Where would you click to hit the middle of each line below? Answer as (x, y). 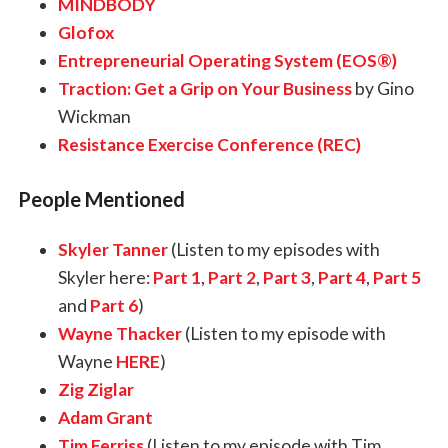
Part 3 (286, 277)
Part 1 (176, 277)
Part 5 (396, 277)
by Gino (382, 88)
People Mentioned (101, 198)
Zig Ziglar (95, 389)
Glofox (85, 32)
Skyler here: (105, 277)
